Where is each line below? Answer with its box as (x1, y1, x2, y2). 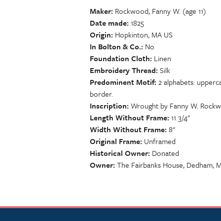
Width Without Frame (90, 124, 165, 135)
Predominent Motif (90, 76, 154, 87)
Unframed (144, 136, 176, 147)
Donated (152, 147, 179, 158)
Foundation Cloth (90, 53, 150, 64)
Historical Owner (90, 147, 148, 158)
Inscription (90, 100, 127, 111)
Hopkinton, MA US (115, 29, 173, 40)
